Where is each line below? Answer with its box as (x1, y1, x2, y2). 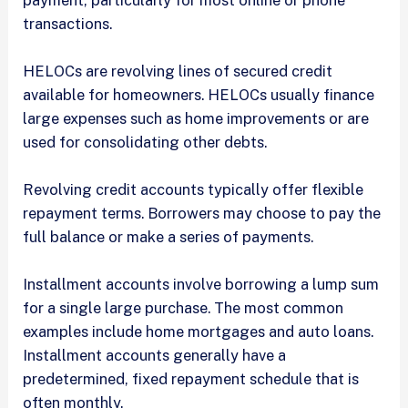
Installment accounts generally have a (23, 346, 287, 365)
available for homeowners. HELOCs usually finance (23, 85, 375, 104)
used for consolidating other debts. (23, 132, 271, 151)
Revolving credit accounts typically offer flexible (23, 180, 364, 199)
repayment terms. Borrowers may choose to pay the (23, 204, 382, 223)
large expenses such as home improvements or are (23, 108, 370, 127)
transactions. (23, 14, 117, 33)
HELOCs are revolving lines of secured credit (23, 61, 333, 80)
